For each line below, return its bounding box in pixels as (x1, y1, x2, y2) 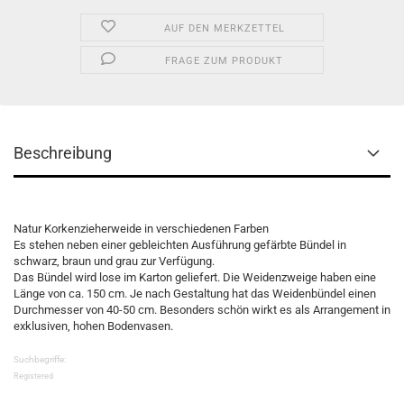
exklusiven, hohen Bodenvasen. (14, 318, 173, 333)
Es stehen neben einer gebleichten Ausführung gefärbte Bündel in (14, 237, 346, 252)
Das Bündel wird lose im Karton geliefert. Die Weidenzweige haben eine (14, 270, 376, 284)
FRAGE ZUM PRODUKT (165, 54, 284, 67)
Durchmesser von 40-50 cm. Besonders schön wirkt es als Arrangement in (14, 302, 390, 317)
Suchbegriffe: (14, 353, 66, 364)
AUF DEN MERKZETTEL (163, 22, 285, 34)
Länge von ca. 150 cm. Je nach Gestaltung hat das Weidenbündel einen (14, 286, 376, 300)
